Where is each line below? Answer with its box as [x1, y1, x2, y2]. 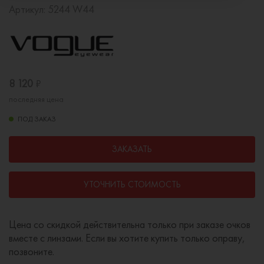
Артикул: [9, 2, 48, 16]
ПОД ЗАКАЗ [18, 114, 56, 124]
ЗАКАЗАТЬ [112, 143, 152, 155]
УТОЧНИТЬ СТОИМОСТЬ [83, 178, 181, 190]
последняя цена [9, 93, 64, 104]
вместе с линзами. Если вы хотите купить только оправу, [9, 230, 245, 245]
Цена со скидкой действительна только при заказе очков [9, 217, 250, 231]
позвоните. [9, 244, 54, 258]
